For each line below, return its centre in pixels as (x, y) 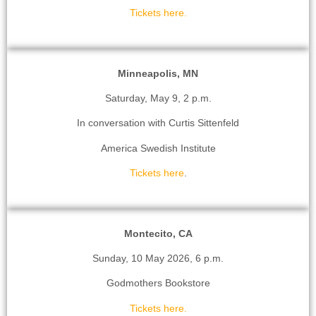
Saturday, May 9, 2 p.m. (158, 98)
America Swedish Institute (158, 148)
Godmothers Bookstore (158, 283)
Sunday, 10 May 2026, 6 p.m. (158, 259)
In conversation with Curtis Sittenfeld (158, 123)
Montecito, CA (158, 233)
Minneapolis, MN (158, 73)
